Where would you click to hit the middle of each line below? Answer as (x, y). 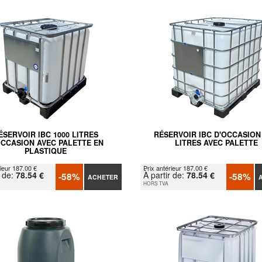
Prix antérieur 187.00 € (175, 168)
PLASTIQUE (45, 151)
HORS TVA (156, 183)
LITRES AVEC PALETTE (217, 142)
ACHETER (103, 177)
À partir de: (165, 175)
